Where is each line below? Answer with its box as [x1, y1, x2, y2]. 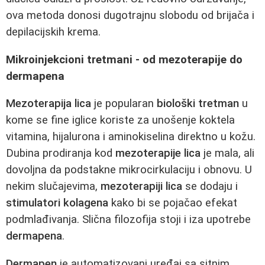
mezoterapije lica [115, 147, 201, 160]
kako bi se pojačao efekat [108, 196, 237, 210]
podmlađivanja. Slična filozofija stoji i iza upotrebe [6, 213, 251, 227]
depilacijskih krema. [6, 25, 101, 38]
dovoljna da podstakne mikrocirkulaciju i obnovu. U [6, 163, 252, 177]
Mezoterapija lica [6, 97, 91, 111]
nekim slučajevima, [6, 180, 101, 193]
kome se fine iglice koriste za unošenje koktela [6, 114, 235, 127]
